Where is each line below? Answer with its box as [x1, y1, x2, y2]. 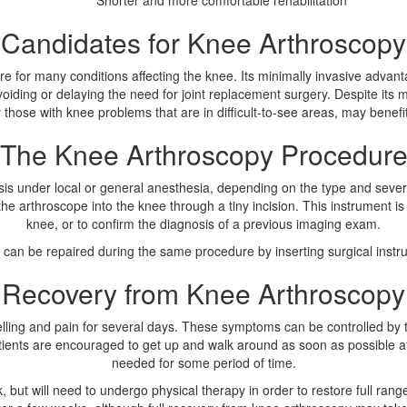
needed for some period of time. [111, 353, 296, 372]
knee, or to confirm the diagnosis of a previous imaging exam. [26, 214, 381, 233]
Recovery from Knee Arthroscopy [2, 273, 405, 313]
